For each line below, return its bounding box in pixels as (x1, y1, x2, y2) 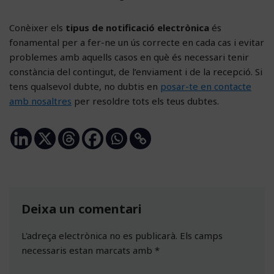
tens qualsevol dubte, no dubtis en (9, 80, 160, 92)
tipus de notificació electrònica (63, 21, 209, 34)
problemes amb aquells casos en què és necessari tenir (9, 50, 249, 63)
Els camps (180, 229, 223, 242)
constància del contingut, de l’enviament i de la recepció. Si (9, 65, 262, 78)
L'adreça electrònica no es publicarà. (21, 229, 177, 242)
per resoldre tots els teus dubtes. (72, 94, 219, 107)
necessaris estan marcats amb (21, 243, 155, 256)
